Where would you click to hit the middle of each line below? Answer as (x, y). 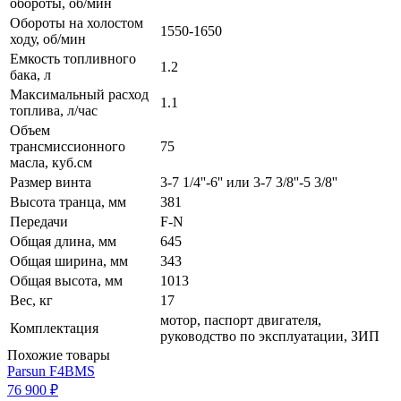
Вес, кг (31, 301)
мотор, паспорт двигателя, (241, 320)
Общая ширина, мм (69, 261)
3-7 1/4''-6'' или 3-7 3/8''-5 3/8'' (249, 183)
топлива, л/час (54, 111)
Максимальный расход (79, 95)
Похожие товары (59, 355)
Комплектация (54, 328)
